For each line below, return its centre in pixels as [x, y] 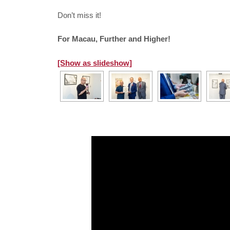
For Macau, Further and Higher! [114, 39]
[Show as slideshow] [95, 63]
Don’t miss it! [79, 15]
